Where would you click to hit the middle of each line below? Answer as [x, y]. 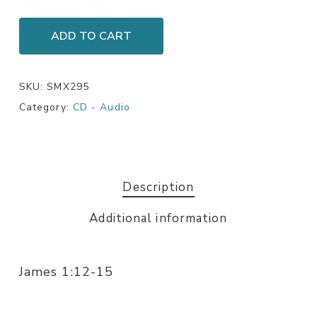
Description [158, 188]
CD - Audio [101, 108]
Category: [46, 108]
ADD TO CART [91, 36]
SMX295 [68, 87]
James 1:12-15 [66, 272]
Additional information [158, 219]
